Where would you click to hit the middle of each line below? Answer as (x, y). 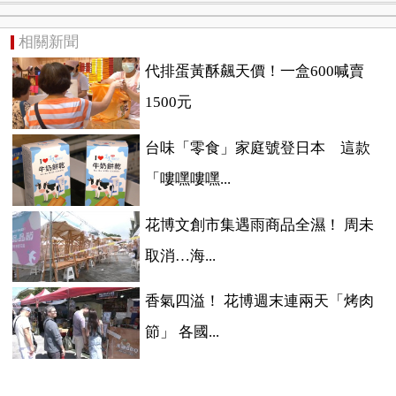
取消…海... (180, 255)
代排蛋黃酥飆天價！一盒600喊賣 (254, 72)
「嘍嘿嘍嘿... (187, 179)
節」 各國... (182, 332)
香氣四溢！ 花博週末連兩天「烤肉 (259, 301)
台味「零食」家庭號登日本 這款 (257, 148)
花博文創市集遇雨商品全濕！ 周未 (259, 225)
